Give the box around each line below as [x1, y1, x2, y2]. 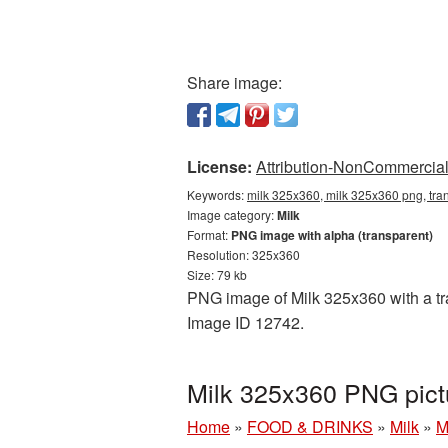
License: [187, 155, 252, 178]
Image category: [187, 206, 277, 223]
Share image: [187, 71, 282, 94]
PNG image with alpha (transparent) [231, 226, 433, 244]
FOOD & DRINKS [247, 415, 373, 438]
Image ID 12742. [187, 311, 304, 334]
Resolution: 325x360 [187, 246, 300, 263]
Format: [187, 226, 231, 243]
